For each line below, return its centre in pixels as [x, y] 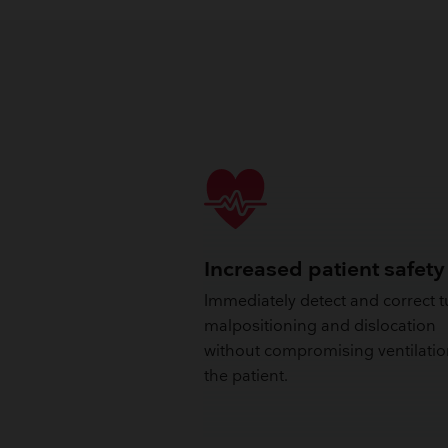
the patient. [246, 377]
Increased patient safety [325, 269]
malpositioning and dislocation [320, 327]
